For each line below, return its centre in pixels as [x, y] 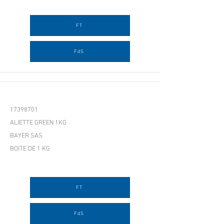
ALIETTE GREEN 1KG [38, 123]
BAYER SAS [26, 136]
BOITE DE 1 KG [30, 149]
